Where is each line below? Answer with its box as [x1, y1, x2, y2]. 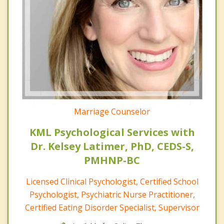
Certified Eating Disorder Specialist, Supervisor [24, 201, 199, 213]
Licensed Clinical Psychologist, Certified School [25, 175, 198, 187]
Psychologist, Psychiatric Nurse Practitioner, [29, 188, 195, 200]
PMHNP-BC [84, 153, 140, 167]
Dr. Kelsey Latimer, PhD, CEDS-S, [30, 139, 194, 153]
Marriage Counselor [74, 105, 150, 117]
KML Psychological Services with [29, 125, 195, 139]
